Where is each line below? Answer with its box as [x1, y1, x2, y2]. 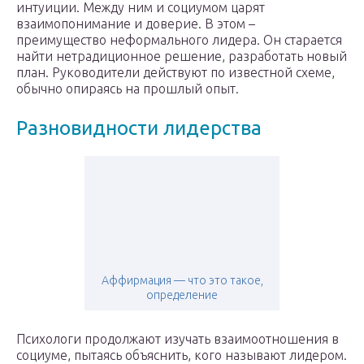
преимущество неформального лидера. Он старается [16, 32, 342, 48]
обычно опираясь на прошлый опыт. [16, 81, 239, 97]
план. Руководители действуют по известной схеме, [16, 65, 335, 80]
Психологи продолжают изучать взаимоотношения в [16, 331, 339, 347]
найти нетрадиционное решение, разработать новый [16, 49, 347, 64]
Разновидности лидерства [16, 117, 262, 140]
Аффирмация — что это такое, [101, 274, 263, 288]
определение [146, 288, 218, 302]
